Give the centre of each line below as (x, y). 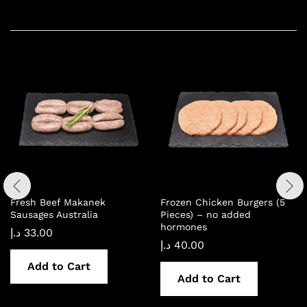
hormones (184, 226)
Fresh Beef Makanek (58, 202)
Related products (69, 11)
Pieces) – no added (206, 214)
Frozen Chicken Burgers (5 (223, 202)
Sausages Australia (54, 214)
